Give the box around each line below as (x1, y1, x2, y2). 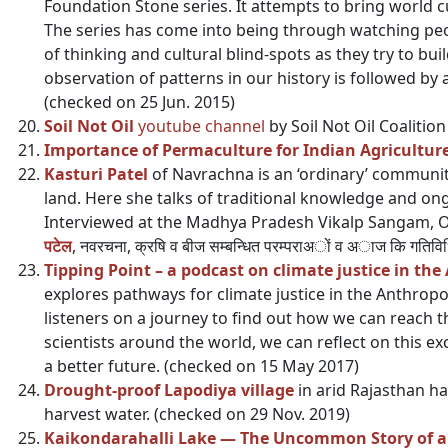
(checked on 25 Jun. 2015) (44, 91, 235, 113)
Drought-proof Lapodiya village (44, 379, 294, 401)
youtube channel (138, 115, 265, 137)
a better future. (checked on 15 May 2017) (44, 355, 359, 377)
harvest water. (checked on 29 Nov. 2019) (44, 403, 350, 425)
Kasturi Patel (44, 163, 148, 185)
